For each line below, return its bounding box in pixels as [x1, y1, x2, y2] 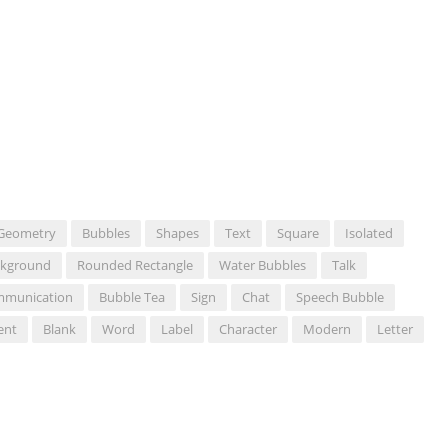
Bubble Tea [99, 288, 165, 307]
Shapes [156, 224, 199, 243]
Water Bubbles [219, 256, 306, 275]
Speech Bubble [296, 288, 384, 307]
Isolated [345, 224, 393, 243]
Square [277, 224, 319, 243]
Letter [377, 320, 413, 339]
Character [219, 320, 277, 339]
